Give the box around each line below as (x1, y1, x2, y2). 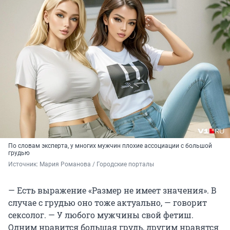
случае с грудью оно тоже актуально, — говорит (8, 197, 207, 208)
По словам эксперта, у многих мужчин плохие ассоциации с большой (8, 142, 212, 149)
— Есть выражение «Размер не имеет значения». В (8, 184, 217, 196)
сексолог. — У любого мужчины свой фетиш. (8, 209, 194, 220)
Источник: (8, 160, 40, 168)
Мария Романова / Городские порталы (40, 160, 154, 168)
